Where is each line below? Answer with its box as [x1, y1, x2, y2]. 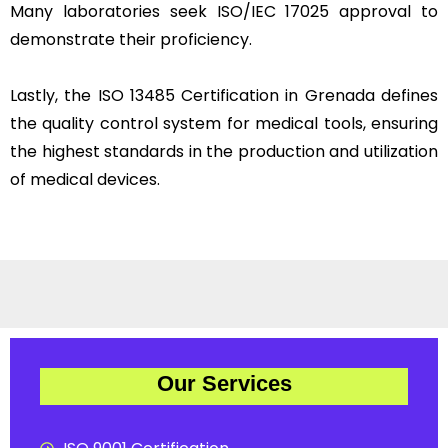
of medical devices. [10, 167, 160, 191]
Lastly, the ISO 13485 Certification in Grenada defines [10, 83, 438, 107]
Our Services [156, 370, 292, 396]
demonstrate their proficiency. [10, 27, 252, 51]
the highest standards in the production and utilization [10, 139, 438, 163]
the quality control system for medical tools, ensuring [10, 111, 438, 135]
